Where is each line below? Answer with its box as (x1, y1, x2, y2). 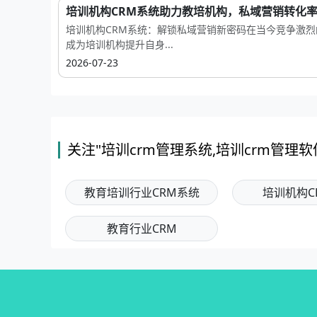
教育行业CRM (106, 221, 177, 236)
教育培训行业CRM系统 (83, 185, 200, 200)
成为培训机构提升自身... (66, 38, 173, 51)
